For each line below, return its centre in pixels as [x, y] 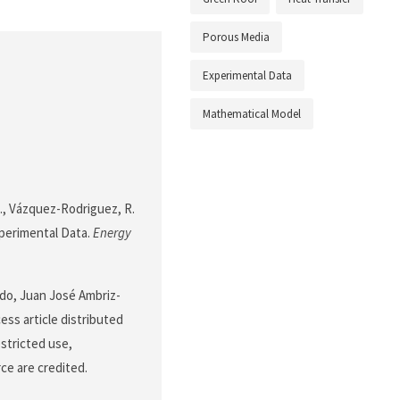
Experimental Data [247, 76]
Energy [112, 233]
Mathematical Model [252, 114]
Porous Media [236, 37]
